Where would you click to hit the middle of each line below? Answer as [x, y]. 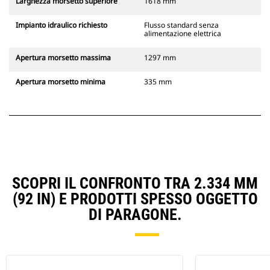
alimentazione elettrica [183, 34]
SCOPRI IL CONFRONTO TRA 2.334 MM [135, 184]
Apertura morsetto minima [61, 82]
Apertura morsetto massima [63, 58]
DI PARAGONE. [135, 215]
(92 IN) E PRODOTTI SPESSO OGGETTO [135, 199]
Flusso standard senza [181, 25]
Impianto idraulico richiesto [61, 25]
